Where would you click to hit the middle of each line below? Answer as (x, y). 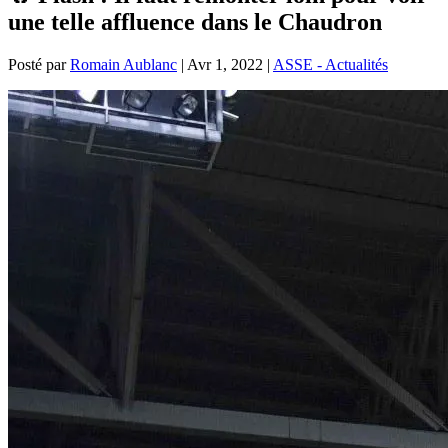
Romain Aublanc (123, 64)
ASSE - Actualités (330, 64)
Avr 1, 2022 (225, 64)
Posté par (39, 64)
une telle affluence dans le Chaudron (195, 21)
